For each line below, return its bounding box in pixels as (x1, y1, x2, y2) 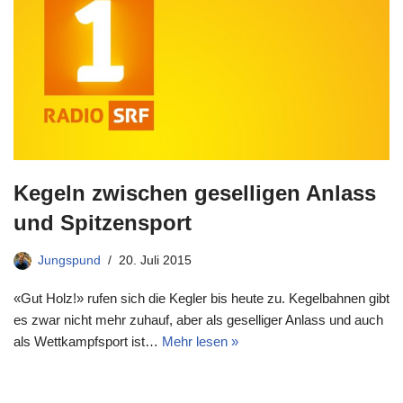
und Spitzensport (13, 210, 192, 236)
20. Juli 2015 (119, 254, 192, 268)
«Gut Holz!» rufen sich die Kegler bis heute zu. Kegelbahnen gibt (13, 291, 390, 307)
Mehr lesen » (162, 334, 238, 350)
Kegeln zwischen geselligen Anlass (13, 181, 376, 206)
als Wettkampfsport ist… (13, 334, 162, 350)
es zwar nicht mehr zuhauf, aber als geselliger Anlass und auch (13, 312, 383, 328)
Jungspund (38, 254, 101, 268)
